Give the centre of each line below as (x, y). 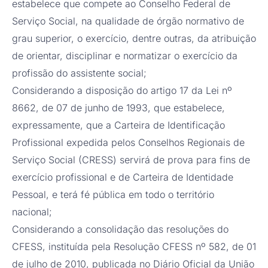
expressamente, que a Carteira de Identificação (118, 125)
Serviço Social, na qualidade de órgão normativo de (128, 21)
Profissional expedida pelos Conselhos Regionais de (128, 143)
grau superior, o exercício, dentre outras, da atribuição (134, 39)
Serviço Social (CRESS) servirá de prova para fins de (131, 160)
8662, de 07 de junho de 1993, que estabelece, (118, 108)
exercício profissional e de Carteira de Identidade (123, 177)
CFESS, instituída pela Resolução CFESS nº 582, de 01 (134, 247)
